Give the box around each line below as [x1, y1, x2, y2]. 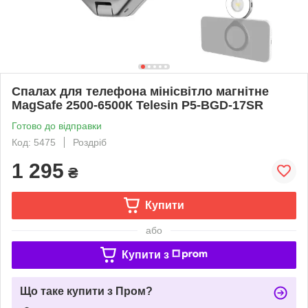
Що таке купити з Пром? [20, 285, 153, 297]
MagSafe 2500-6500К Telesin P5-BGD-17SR [12, 98, 263, 112]
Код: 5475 [12, 136, 56, 148]
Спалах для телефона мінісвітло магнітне [12, 84, 269, 98]
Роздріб [73, 136, 107, 148]
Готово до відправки [12, 120, 102, 131]
